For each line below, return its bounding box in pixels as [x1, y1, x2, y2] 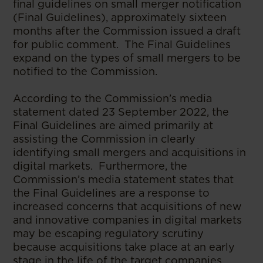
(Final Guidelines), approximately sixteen [13, 11, 227, 23]
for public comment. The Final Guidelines [13, 38, 231, 50]
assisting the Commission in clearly [13, 132, 196, 145]
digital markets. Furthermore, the [13, 159, 188, 172]
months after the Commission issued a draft [13, 24, 241, 37]
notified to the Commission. [13, 65, 158, 77]
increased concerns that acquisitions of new [13, 200, 242, 213]
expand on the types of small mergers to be [13, 51, 241, 64]
